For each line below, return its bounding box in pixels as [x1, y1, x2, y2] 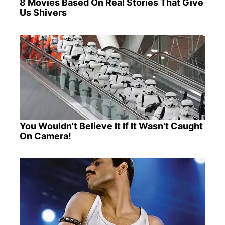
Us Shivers [19, 7, 67, 18]
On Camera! [19, 131, 71, 142]
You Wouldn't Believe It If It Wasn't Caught [19, 121, 203, 132]
